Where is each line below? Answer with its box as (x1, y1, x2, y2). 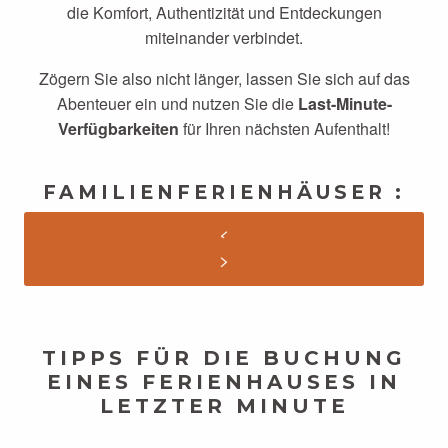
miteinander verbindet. (145, 26, 303, 49)
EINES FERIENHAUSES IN (47, 370, 401, 394)
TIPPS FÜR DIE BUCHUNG (42, 346, 406, 370)
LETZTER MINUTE (99, 394, 349, 418)
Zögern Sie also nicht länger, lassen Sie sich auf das (38, 67, 410, 90)
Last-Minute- (297, 92, 392, 115)
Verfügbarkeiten (58, 117, 179, 140)
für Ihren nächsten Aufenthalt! (179, 117, 390, 140)
